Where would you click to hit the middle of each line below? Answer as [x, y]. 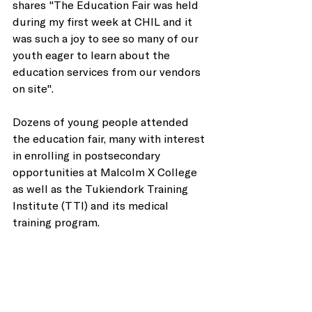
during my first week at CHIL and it [104, 21]
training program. [57, 222]
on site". [33, 88]
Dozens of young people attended [102, 122]
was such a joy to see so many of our [107, 38]
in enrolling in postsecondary [88, 155]
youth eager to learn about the [93, 55]
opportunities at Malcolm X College [106, 172]
